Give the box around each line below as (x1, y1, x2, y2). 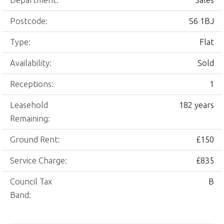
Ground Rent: (10, 135, 60, 144)
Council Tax (10, 177, 52, 186)
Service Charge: (10, 156, 67, 165)
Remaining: (10, 114, 50, 123)
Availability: (10, 58, 51, 67)
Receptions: (10, 79, 53, 88)
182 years (179, 100, 214, 109)
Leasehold (10, 100, 48, 109)
